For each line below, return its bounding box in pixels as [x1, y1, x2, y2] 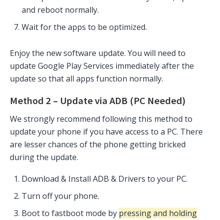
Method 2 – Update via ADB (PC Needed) [10, 94, 186, 107]
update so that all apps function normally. [10, 73, 163, 84]
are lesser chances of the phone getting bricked [10, 139, 186, 150]
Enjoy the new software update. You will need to [10, 47, 186, 58]
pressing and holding [119, 208, 197, 219]
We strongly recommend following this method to [10, 113, 192, 125]
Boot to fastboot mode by [22, 208, 119, 219]
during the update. [10, 152, 78, 163]
